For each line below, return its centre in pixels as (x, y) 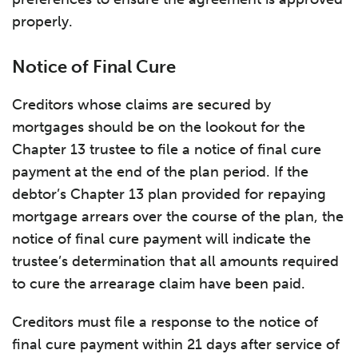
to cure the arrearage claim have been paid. (159, 284)
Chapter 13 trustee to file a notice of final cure (167, 149)
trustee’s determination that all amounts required (175, 261)
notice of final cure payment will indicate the (161, 239)
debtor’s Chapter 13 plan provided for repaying (169, 194)
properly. (42, 22)
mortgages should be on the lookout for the (159, 127)
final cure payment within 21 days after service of (176, 344)
